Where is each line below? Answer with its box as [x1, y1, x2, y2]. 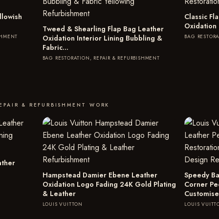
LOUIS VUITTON [42, 200, 83, 208]
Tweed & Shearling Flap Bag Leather [42, 24, 164, 34]
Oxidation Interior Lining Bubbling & [42, 33, 162, 43]
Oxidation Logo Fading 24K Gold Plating [42, 179, 176, 189]
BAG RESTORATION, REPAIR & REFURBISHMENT [42, 54, 160, 62]
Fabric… [42, 43, 68, 52]
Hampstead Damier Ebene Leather [42, 170, 157, 180]
